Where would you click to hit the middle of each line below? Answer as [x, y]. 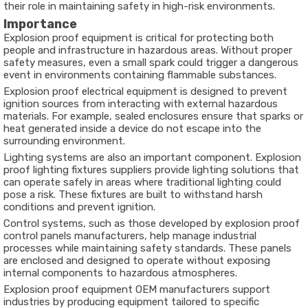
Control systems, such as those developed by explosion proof [152, 223]
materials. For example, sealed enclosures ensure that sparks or [153, 116]
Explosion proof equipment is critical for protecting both [139, 38]
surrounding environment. [64, 141]
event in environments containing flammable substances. [140, 75]
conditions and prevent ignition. [79, 207]
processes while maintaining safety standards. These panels [147, 248]
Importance [40, 24]
